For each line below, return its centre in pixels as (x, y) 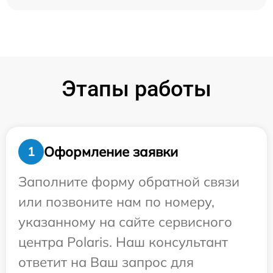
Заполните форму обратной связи (129, 182)
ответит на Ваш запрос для (106, 262)
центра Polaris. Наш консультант (123, 242)
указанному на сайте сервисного (125, 222)
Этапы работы (136, 89)
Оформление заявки (111, 151)
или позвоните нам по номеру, (116, 202)
